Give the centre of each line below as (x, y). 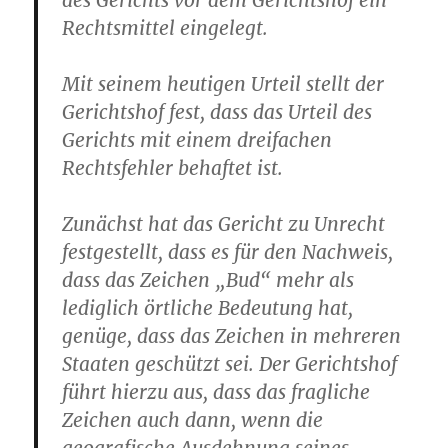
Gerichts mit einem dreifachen (197, 140)
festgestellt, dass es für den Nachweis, (228, 252)
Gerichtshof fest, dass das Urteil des (217, 112)
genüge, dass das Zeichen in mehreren (232, 336)
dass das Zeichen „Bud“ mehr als (208, 280)
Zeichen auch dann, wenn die (193, 420)
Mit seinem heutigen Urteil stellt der (223, 84)
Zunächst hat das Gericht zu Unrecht (224, 224)
